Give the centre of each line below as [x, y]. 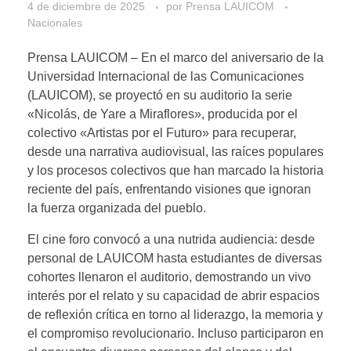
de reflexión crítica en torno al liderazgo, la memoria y [175, 314]
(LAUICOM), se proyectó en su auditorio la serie [160, 95]
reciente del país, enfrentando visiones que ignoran [169, 189]
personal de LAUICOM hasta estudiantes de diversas [175, 258]
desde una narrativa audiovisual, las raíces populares [175, 151]
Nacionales [55, 22]
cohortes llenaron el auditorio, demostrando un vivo [169, 277]
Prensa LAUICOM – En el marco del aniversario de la [175, 57]
